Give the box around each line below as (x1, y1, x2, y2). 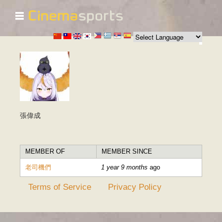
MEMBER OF (25, 148, 65, 156)
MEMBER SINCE (102, 148, 152, 156)
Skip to (82, 11, 101, 19)
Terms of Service (28, 182, 92, 192)
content (82, 31, 102, 39)
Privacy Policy (108, 182, 162, 192)
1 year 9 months (101, 164, 148, 171)
